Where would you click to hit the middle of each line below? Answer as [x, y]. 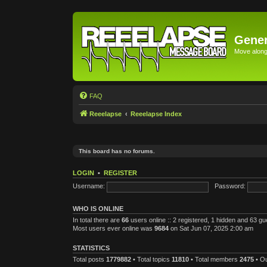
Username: [89, 186]
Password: [230, 186]
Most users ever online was [114, 228]
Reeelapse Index [156, 114]
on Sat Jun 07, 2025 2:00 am [211, 228]
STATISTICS [91, 248]
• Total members [214, 259]
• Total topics [151, 259]
